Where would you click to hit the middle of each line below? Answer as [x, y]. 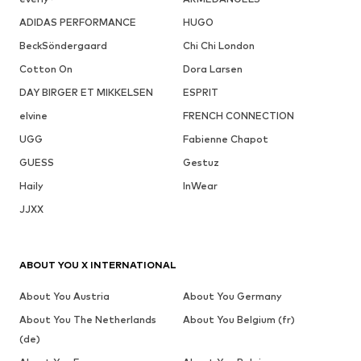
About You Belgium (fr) [239, 320]
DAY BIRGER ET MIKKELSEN [86, 93]
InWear [200, 186]
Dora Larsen [212, 69]
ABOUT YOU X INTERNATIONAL [98, 265]
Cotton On [46, 69]
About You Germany [232, 297]
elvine [33, 116]
